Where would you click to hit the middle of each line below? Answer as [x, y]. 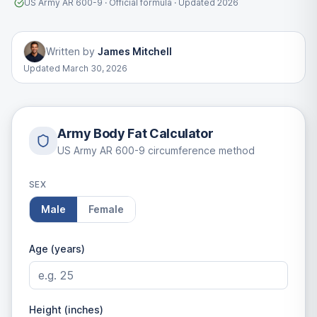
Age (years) [57, 249]
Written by [70, 51]
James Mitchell [135, 51]
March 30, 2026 [95, 68]
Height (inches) [66, 310]
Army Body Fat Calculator [136, 133]
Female [106, 209]
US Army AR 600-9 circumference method [156, 150]
